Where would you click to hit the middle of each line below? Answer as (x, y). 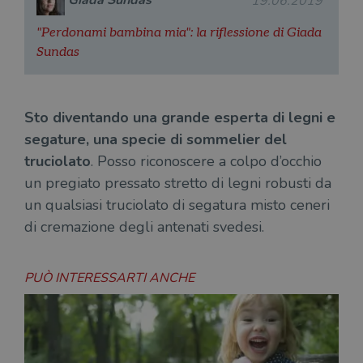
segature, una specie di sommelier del (156, 139)
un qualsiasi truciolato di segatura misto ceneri (177, 205)
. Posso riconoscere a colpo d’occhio (206, 161)
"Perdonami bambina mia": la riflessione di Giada (179, 32)
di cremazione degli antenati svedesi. (144, 226)
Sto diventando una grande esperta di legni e (180, 117)
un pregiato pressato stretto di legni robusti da (178, 183)
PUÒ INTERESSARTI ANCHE (109, 278)
